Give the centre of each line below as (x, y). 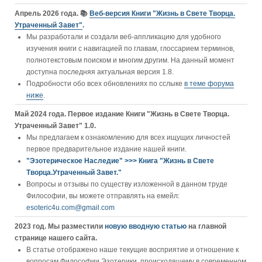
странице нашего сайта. (56, 238)
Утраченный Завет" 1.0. (55, 126)
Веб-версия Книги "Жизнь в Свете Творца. (162, 13)
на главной (207, 226)
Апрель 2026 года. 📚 (52, 13)
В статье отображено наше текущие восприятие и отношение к (132, 250)
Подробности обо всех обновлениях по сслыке (105, 84)
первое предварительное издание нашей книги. (106, 149)
